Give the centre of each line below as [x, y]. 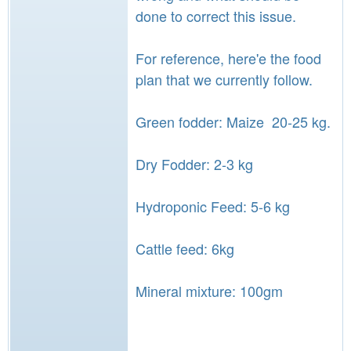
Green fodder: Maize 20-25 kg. [233, 121]
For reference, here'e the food [228, 58]
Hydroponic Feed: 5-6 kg [213, 206]
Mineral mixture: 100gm [209, 291]
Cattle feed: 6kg [185, 248]
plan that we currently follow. [224, 79]
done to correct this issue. [218, 16]
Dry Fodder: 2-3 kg [194, 164]
